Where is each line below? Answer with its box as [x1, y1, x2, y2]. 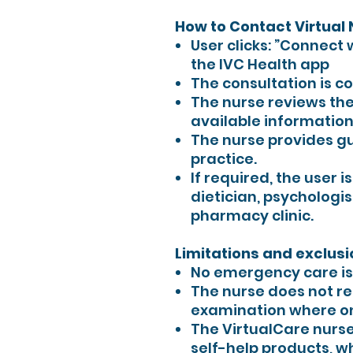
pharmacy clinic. [191, 206, 314, 225]
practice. [191, 149, 257, 169]
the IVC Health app [191, 54, 329, 74]
